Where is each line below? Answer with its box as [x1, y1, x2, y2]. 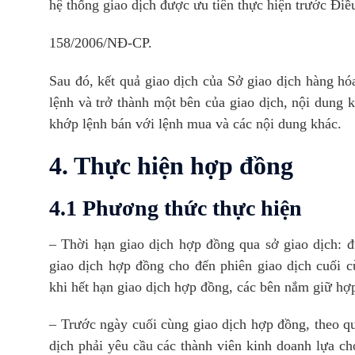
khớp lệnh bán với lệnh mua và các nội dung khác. [49, 115, 342, 132]
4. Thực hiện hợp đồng [49, 151, 293, 180]
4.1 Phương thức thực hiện [49, 195, 302, 220]
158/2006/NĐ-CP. [49, 34, 152, 51]
